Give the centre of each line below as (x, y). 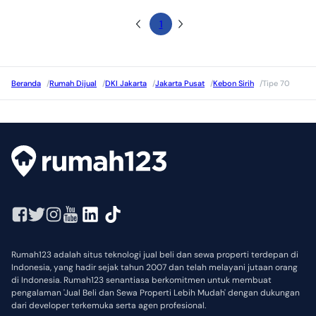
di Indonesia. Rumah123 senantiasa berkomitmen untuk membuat (141, 280)
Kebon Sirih (233, 83)
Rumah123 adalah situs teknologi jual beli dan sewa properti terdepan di (155, 254)
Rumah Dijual (73, 83)
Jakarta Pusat (180, 83)
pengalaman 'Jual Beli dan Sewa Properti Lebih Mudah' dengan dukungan (156, 292)
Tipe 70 (276, 83)
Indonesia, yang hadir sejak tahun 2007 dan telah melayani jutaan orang (154, 267)
